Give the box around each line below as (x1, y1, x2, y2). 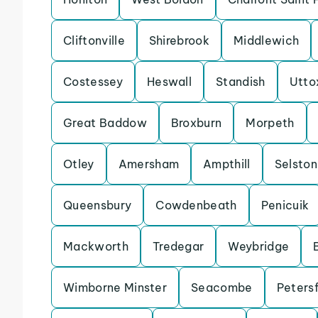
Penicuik (261, 198, 309, 212)
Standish (216, 75, 265, 89)
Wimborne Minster (63, 280, 168, 295)
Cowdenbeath (155, 198, 237, 212)
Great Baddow (63, 116, 147, 130)
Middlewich (234, 33, 300, 48)
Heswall (146, 75, 192, 89)
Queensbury (63, 198, 132, 212)
